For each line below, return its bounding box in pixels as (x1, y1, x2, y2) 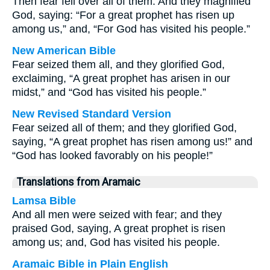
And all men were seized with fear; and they (12, 209, 222, 221)
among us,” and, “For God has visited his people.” (12, 23, 250, 35)
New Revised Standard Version (12, 108, 171, 120)
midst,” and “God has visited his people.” (12, 86, 206, 98)
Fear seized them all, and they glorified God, (12, 58, 225, 71)
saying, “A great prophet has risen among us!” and (12, 136, 253, 148)
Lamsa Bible (12, 195, 76, 207)
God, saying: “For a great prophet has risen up (12, 9, 234, 21)
